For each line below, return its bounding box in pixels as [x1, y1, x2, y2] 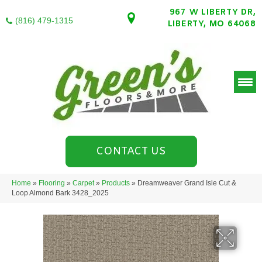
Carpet [73, 179, 94, 187]
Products [102, 179, 130, 187]
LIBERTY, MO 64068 [167, 19, 256, 30]
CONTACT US [96, 144, 166, 158]
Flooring [39, 179, 65, 187]
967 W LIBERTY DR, [169, 7, 256, 18]
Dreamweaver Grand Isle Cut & [137, 179, 236, 187]
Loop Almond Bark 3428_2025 [12, 189, 109, 197]
